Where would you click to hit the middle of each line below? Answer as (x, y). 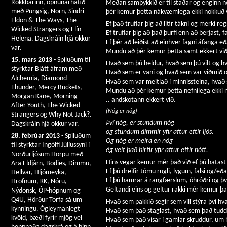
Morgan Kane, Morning (44, 97)
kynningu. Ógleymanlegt (46, 209)
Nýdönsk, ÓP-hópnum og (46, 191)
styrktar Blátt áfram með (46, 69)
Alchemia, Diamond (39, 78)
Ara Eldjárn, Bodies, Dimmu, (51, 163)
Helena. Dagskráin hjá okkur (51, 39)
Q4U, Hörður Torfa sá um (47, 200)
